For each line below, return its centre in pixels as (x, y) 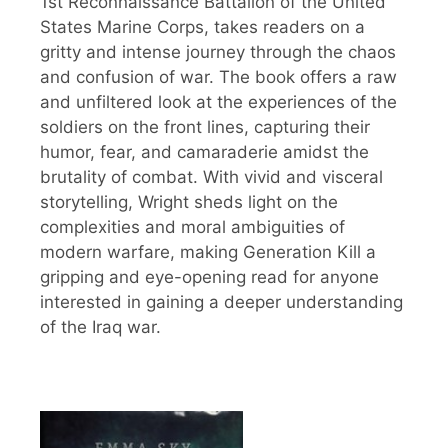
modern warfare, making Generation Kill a (208, 251)
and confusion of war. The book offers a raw (218, 76)
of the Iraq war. (100, 326)
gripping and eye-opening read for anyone (209, 276)
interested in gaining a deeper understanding (221, 301)
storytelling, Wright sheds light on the (189, 201)
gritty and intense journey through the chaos (218, 51)
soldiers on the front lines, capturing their (205, 126)
